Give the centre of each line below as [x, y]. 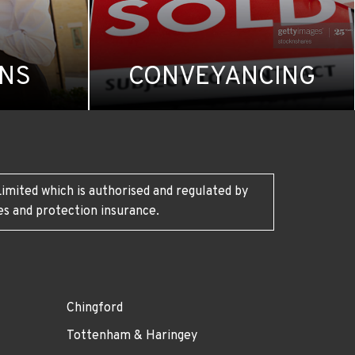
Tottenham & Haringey [132, 336]
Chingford [94, 308]
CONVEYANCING [222, 77]
